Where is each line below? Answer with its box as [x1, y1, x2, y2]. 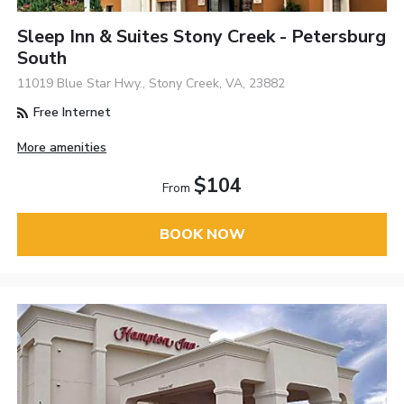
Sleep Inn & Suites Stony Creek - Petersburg [17, 24, 387, 50]
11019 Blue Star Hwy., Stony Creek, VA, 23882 [17, 75, 286, 93]
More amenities [17, 138, 107, 156]
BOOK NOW [159, 224, 245, 244]
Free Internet [30, 104, 112, 122]
